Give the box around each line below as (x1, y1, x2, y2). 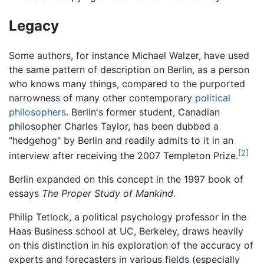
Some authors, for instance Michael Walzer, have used (9, 49, 249, 62)
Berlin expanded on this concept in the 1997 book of (9, 173, 243, 186)
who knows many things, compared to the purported (9, 78, 245, 90)
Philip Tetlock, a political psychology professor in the (9, 211, 246, 223)
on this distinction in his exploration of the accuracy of (9, 239, 253, 252)
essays (9, 187, 42, 200)
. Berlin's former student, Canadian (66, 106, 220, 118)
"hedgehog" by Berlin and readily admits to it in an (9, 134, 233, 147)
